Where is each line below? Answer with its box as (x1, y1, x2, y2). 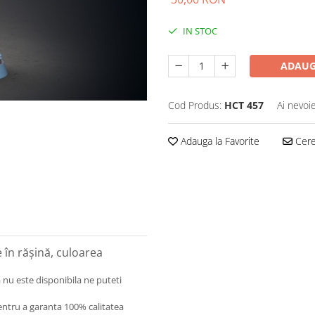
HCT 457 (224, 98, 264, 112)
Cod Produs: (168, 98, 221, 112)
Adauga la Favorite (178, 134, 259, 148)
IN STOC (181, 25, 217, 38)
